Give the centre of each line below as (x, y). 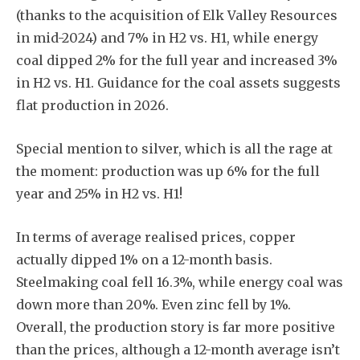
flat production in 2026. (92, 105)
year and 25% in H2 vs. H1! (99, 193)
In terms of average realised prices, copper (156, 237)
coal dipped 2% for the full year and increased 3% (177, 60)
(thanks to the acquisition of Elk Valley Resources (177, 15)
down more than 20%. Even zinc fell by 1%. (153, 304)
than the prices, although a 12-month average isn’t (178, 349)
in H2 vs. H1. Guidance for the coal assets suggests (178, 82)
